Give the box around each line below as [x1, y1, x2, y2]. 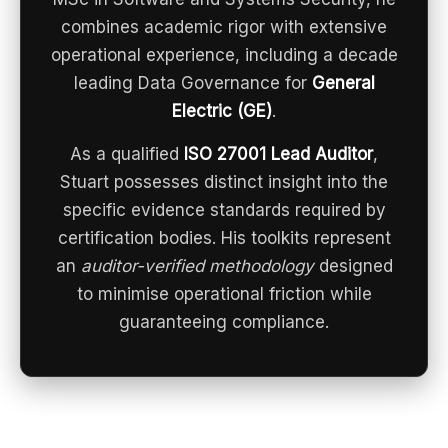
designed [313, 255, 393, 276]
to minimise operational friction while [76, 283, 372, 304]
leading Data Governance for [73, 72, 312, 93]
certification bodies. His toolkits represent [57, 227, 391, 248]
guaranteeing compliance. [119, 311, 329, 332]
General [311, 72, 375, 93]
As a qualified [70, 143, 184, 164]
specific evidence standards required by [62, 199, 386, 220]
